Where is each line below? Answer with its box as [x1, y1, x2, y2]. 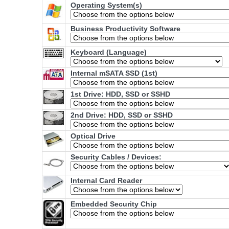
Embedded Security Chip [71, 200, 157, 209]
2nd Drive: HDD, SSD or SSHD [71, 111, 173, 120]
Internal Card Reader [71, 176, 142, 185]
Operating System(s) [71, 1, 142, 10]
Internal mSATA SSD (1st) [71, 69, 157, 78]
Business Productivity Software [71, 25, 180, 33]
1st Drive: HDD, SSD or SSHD [71, 90, 170, 99]
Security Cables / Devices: [71, 153, 162, 162]
